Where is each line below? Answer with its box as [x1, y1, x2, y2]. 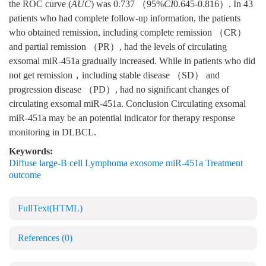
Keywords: [9, 146, 53, 157]
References [18, 233, 62, 244]
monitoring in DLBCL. [9, 127, 96, 138]
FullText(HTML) [18, 203, 83, 214]
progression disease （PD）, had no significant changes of [9, 84, 229, 96]
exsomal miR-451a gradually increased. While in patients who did [9, 56, 255, 67]
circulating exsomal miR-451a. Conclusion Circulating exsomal [9, 99, 246, 110]
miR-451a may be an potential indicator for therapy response [9, 113, 235, 124]
